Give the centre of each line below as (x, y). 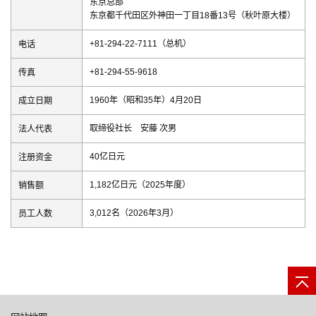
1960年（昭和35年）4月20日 (146, 101)
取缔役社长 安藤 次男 (133, 129)
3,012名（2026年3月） (134, 213)
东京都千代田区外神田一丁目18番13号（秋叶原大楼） (193, 16)
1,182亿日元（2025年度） (140, 185)
